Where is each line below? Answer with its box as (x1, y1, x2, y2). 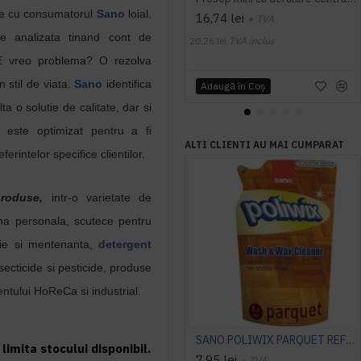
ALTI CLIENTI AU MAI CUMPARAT (185, 139, 344, 151)
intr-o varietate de (43, 191, 152, 204)
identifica (102, 77, 151, 90)
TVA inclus (229, 35, 275, 47)
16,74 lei (196, 10, 244, 26)
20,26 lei (189, 35, 226, 47)
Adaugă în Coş (201, 79, 266, 92)
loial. (124, 7, 151, 20)
